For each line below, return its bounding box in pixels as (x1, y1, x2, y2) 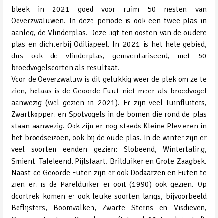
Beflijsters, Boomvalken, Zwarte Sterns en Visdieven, (11, 202, 207, 213)
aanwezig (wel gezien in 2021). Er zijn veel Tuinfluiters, (11, 97, 207, 108)
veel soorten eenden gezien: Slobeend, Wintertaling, (11, 144, 207, 154)
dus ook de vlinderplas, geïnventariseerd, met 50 (11, 51, 207, 61)
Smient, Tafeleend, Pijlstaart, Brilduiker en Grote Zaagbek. (11, 156, 207, 166)
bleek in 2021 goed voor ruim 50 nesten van (11, 4, 207, 14)
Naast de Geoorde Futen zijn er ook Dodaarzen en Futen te (11, 167, 207, 178)
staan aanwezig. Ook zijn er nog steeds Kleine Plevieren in (11, 121, 207, 131)
